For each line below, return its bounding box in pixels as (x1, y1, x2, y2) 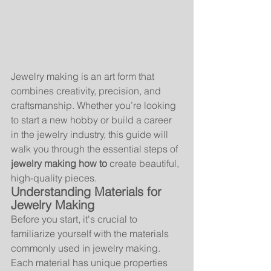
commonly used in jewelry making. (11, 242, 163, 254)
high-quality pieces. (11, 172, 97, 184)
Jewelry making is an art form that (11, 70, 157, 82)
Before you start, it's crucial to (11, 213, 140, 225)
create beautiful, (107, 157, 181, 169)
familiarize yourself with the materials (11, 227, 171, 240)
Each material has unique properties (11, 256, 170, 269)
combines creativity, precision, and (11, 85, 163, 97)
